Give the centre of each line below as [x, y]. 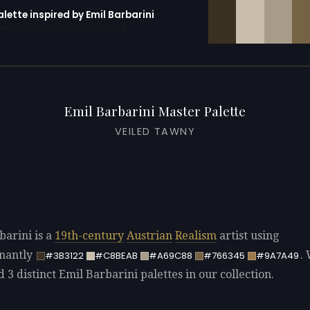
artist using [248, 236]
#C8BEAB [116, 255]
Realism [196, 236]
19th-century [89, 236]
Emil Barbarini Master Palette [155, 111]
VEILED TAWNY [155, 131]
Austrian [149, 236]
